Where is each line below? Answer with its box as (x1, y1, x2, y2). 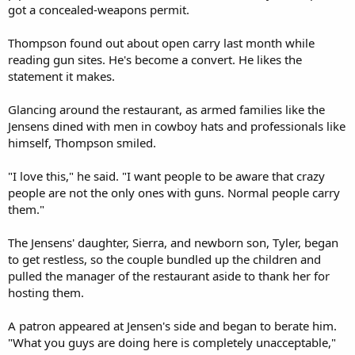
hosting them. (8, 284, 84, 300)
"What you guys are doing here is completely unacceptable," (8, 334, 336, 350)
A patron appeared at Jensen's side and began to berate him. (8, 317, 337, 334)
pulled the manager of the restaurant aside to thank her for (8, 267, 330, 284)
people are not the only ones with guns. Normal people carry (8, 184, 340, 200)
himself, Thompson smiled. (8, 134, 156, 151)
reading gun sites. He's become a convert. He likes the (8, 51, 302, 67)
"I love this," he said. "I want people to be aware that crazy (8, 167, 325, 184)
